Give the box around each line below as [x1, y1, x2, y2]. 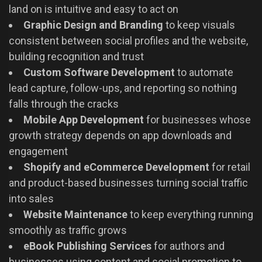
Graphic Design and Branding [23, 19, 163, 32]
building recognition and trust [9, 50, 144, 63]
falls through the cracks [9, 98, 119, 111]
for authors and [151, 240, 225, 253]
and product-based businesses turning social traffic [9, 177, 248, 189]
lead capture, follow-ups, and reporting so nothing [9, 82, 237, 95]
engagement [9, 145, 68, 158]
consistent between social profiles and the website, [9, 35, 248, 47]
